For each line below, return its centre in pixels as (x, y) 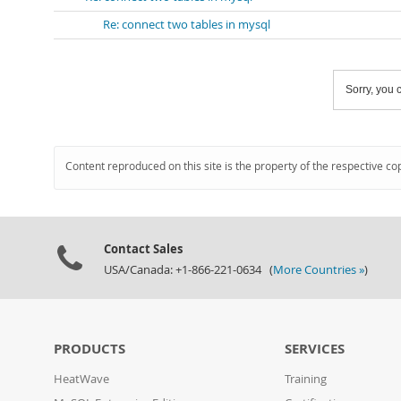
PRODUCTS (90, 349)
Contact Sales (143, 249)
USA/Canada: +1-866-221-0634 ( (188, 270)
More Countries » (319, 270)
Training (306, 379)
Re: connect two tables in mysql (187, 25)
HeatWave (81, 379)
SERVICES (315, 349)
